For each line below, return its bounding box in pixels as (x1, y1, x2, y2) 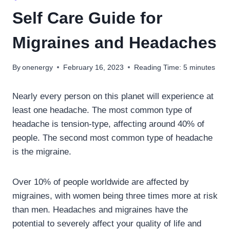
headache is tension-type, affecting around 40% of (12, 119, 204, 129)
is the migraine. (12, 146, 74, 157)
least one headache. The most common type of (12, 105, 192, 115)
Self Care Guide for (12, 9, 162, 28)
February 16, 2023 (63, 63, 124, 71)
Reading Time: (134, 63, 182, 71)
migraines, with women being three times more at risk (12, 190, 218, 201)
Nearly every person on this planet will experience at (12, 91, 214, 101)
